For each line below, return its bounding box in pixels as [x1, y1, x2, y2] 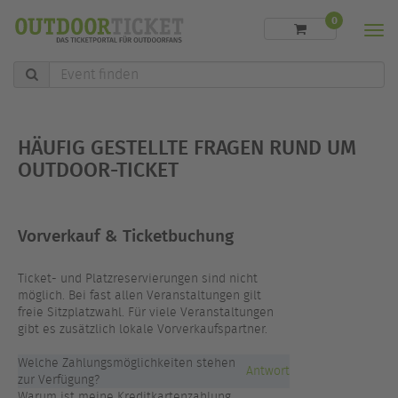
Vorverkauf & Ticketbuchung [18, 221, 234, 248]
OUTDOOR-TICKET [18, 153, 179, 185]
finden [48, 76, 84, 95]
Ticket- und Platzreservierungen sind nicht [18, 270, 258, 287]
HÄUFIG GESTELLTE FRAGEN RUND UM [18, 131, 356, 163]
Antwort [246, 362, 290, 379]
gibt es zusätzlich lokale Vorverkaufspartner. [18, 321, 267, 338]
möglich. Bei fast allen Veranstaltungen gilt [18, 287, 261, 304]
